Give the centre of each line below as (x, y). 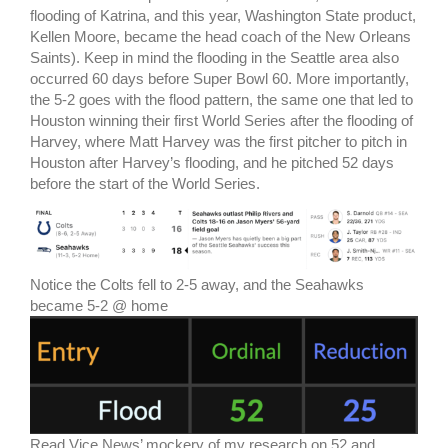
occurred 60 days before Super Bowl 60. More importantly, (219, 79)
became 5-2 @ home (99, 306)
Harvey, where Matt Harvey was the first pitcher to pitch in (218, 142)
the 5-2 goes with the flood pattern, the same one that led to (221, 100)
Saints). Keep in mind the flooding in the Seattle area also (214, 58)
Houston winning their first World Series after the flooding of (221, 121)
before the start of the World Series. (145, 184)
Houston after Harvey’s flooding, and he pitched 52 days (212, 163)
